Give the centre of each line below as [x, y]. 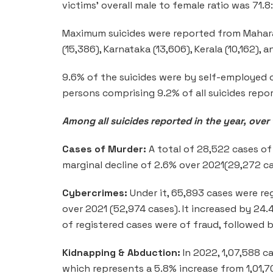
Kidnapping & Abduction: [121, 252]
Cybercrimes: [95, 193]
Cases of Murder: [104, 149]
